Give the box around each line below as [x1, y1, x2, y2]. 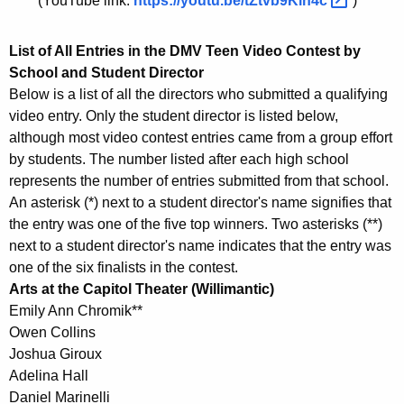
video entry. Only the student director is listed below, [9, 108, 338, 124]
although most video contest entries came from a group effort [9, 130, 392, 146]
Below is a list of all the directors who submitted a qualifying [9, 87, 388, 103]
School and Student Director [9, 65, 204, 81]
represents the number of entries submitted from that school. [9, 173, 389, 189]
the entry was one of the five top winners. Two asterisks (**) [9, 216, 382, 233]
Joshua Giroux [9, 346, 102, 363]
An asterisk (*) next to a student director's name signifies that [9, 195, 391, 211]
